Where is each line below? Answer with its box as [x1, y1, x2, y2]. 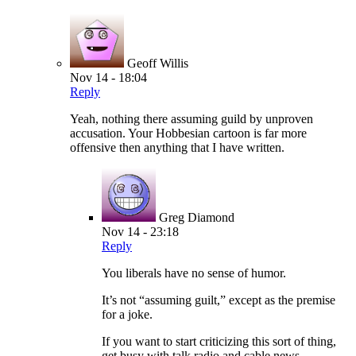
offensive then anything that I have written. [70, 141, 284, 155]
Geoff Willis [127, 56, 188, 71]
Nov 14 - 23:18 [102, 225, 179, 239]
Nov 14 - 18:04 [70, 71, 147, 85]
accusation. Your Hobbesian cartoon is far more [70, 126, 307, 141]
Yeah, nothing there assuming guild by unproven [70, 112, 313, 126]
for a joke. [102, 308, 153, 322]
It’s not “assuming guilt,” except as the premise [102, 293, 335, 308]
